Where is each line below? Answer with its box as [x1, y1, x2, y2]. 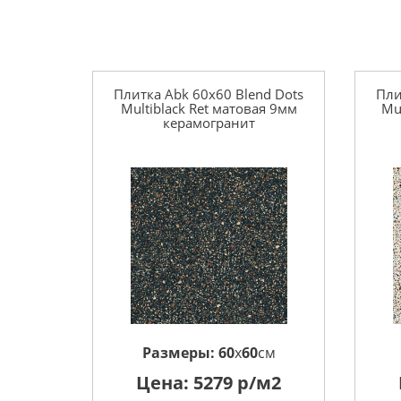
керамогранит [162, 114, 255, 132]
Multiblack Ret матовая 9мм [120, 99, 297, 117]
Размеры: [141, 343, 218, 363]
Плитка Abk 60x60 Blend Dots [114, 85, 304, 103]
